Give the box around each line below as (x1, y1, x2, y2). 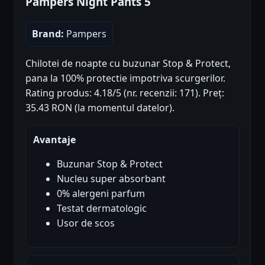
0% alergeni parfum (57, 186, 145, 200)
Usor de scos (57, 216, 115, 230)
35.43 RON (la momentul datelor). (25, 101, 174, 114)
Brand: (32, 27, 64, 40)
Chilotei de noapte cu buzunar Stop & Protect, (25, 56, 231, 70)
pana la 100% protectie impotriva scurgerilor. (25, 71, 225, 85)
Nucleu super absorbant (57, 172, 166, 185)
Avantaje (33, 132, 76, 146)
